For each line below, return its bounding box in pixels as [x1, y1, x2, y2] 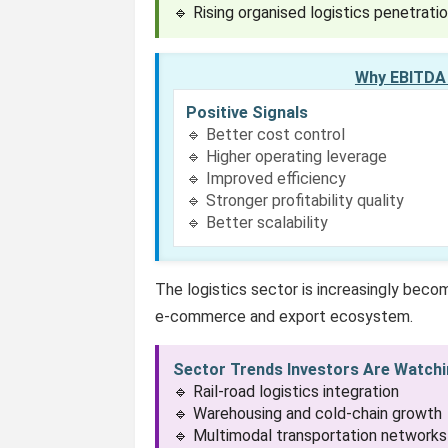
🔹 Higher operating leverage [186, 147, 388, 166]
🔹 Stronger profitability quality [186, 191, 405, 210]
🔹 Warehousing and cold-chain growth [173, 404, 443, 423]
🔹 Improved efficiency [186, 169, 347, 188]
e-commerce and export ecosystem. [155, 307, 414, 326]
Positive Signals [186, 103, 309, 122]
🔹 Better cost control [186, 125, 346, 144]
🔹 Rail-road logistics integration [173, 382, 400, 401]
